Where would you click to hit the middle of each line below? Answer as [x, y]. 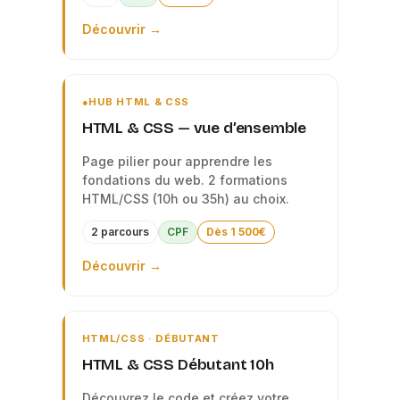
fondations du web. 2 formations [184, 180]
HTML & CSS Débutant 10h [178, 365]
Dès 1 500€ [236, 232]
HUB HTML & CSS [139, 102]
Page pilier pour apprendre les [177, 161]
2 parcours [120, 232]
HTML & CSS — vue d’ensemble [194, 128]
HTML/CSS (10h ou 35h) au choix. [185, 199]
